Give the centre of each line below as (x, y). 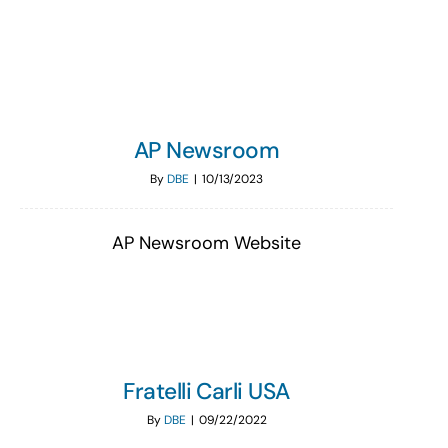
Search (39, 21)
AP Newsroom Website (206, 243)
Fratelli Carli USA (206, 391)
